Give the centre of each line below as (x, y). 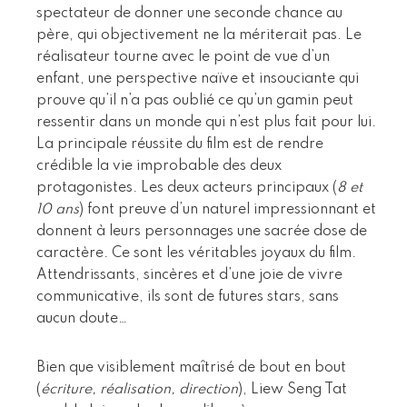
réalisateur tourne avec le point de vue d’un (183, 57)
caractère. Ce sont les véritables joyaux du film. (196, 253)
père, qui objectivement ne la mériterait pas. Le (199, 35)
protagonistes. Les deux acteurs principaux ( (187, 188)
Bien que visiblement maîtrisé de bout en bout (191, 367)
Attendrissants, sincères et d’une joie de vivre (189, 275)
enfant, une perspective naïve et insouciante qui (198, 79)
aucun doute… (82, 318)
